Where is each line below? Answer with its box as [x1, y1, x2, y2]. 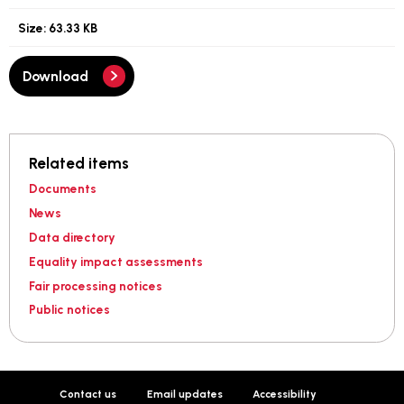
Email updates [146, 387, 223, 400]
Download [23, 67, 89, 85]
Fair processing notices [28, 278, 162, 293]
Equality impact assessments [28, 253, 203, 269]
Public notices [28, 302, 110, 317]
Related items [28, 154, 129, 173]
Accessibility [252, 387, 317, 400]
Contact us [60, 387, 117, 400]
